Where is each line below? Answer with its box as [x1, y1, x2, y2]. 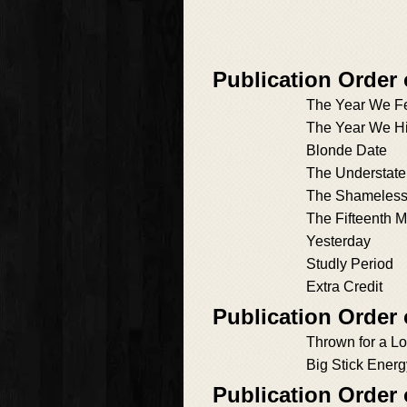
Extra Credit [306, 279, 382, 295]
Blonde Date [306, 143, 387, 159]
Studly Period [306, 256, 393, 273]
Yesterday [306, 233, 371, 250]
